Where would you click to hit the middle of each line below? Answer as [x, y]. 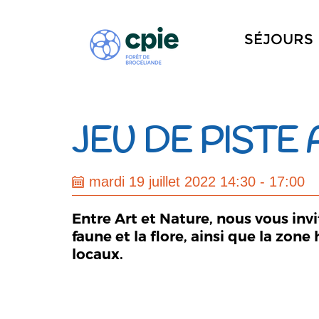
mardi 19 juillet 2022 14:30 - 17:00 [197, 182]
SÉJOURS [278, 39]
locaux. [98, 254]
